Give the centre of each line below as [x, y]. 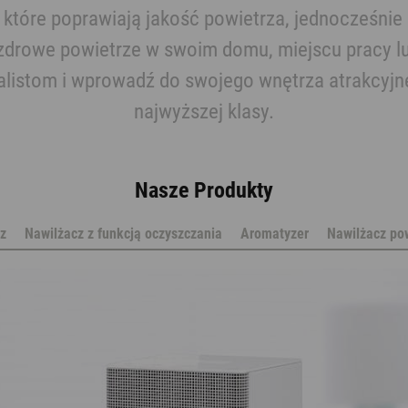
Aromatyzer [274, 234]
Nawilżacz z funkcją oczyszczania [123, 234]
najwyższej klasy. [204, 112]
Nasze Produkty [204, 190]
